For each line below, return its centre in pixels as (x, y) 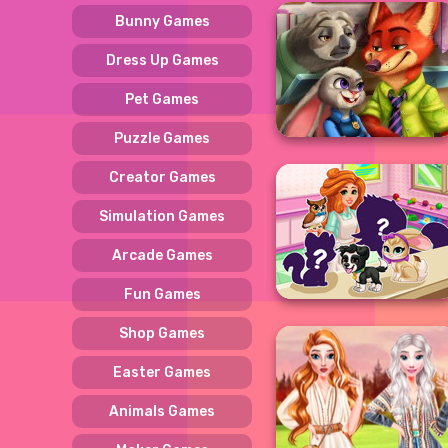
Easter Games (162, 372)
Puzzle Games (162, 138)
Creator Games (162, 177)
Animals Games (162, 411)
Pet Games (162, 99)
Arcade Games (162, 255)
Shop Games (162, 333)
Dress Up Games (162, 60)
